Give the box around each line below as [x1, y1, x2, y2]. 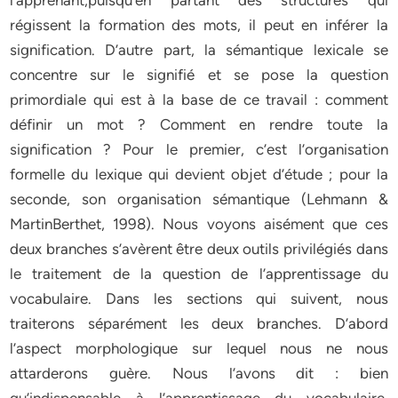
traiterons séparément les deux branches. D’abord [10, 314, 388, 332]
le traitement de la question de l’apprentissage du [10, 265, 388, 283]
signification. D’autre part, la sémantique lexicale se [10, 41, 388, 59]
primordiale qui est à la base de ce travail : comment [10, 91, 388, 108]
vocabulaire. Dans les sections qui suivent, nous [10, 290, 388, 307]
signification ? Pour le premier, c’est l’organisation [10, 140, 388, 158]
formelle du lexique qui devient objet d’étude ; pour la [10, 165, 388, 183]
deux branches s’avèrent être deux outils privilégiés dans [10, 240, 388, 258]
